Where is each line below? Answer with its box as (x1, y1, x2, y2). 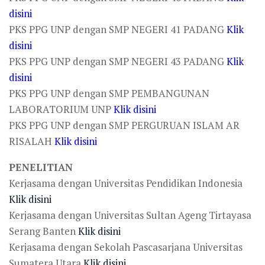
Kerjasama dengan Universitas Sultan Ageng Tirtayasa (9, 208, 251, 222)
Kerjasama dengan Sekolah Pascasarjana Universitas (9, 240, 243, 254)
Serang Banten (9, 224, 78, 238)
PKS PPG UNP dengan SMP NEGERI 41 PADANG (9, 22, 227, 36)
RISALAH (9, 134, 54, 148)
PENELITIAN (9, 160, 73, 174)
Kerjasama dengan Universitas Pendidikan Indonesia (9, 176, 243, 190)
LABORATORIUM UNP (9, 102, 114, 116)
